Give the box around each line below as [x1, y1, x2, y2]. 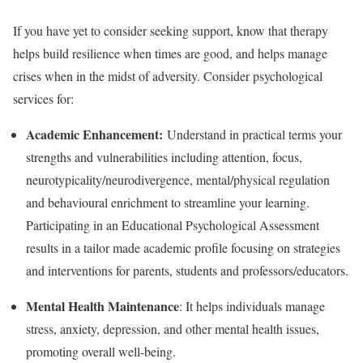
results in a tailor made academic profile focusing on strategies [26, 239, 340, 256]
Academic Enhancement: [26, 125, 167, 143]
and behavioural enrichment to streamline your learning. [26, 194, 310, 211]
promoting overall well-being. [26, 343, 176, 360]
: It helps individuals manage [179, 297, 325, 314]
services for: [13, 90, 74, 107]
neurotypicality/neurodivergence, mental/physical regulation [26, 171, 330, 188]
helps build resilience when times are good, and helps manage [13, 45, 327, 62]
